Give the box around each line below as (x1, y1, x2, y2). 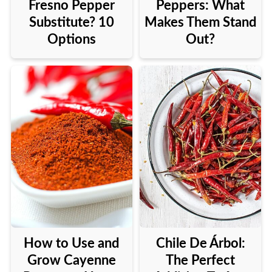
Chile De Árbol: (155, 237, 245, 251)
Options (47, 33, 96, 47)
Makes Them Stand (144, 16, 257, 30)
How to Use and (24, 237, 120, 251)
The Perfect (166, 254, 236, 268)
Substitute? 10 (29, 16, 114, 30)
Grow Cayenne (27, 254, 116, 268)
